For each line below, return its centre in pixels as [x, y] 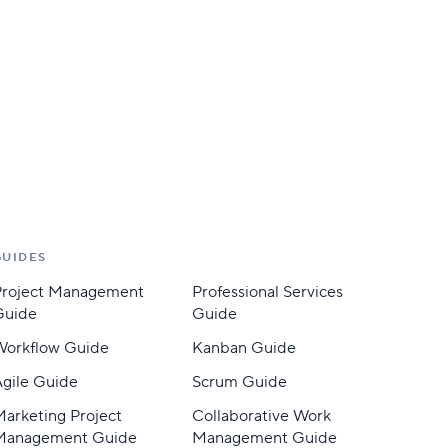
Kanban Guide [243, 348]
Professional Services [267, 292]
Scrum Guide [239, 382]
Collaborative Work [261, 416]
